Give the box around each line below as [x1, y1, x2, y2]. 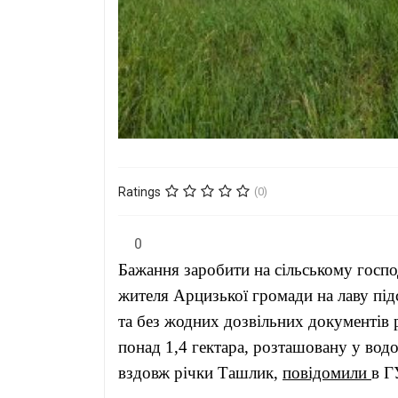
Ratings [118, 184, 161, 199]
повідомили [283, 363, 371, 383]
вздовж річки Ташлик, [118, 363, 283, 383]
